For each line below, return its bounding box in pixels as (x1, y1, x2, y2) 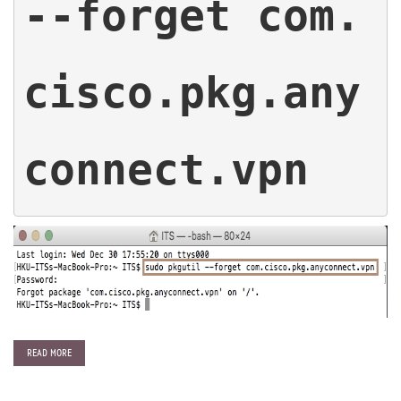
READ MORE (27, 346, 72, 361)
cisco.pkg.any (22, 66, 361, 117)
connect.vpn (22, 143, 309, 194)
